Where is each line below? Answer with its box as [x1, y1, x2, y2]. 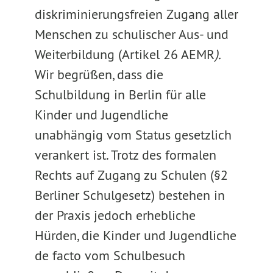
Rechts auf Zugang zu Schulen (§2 [34, 166, 228, 183]
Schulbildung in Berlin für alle [34, 86, 206, 103]
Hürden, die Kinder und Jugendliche [34, 227, 236, 244]
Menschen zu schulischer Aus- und [34, 26, 229, 43]
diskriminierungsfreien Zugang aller [34, 5, 238, 23]
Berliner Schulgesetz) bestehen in [34, 186, 225, 204]
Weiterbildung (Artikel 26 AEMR [34, 46, 214, 63]
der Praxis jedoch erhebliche [34, 207, 196, 224]
